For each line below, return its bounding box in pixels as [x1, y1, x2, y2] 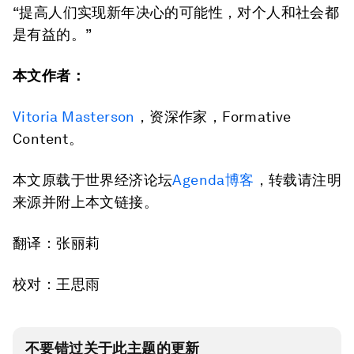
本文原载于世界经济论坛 [13, 171, 173, 188]
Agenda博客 [172, 171, 254, 188]
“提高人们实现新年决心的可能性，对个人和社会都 [13, 3, 340, 21]
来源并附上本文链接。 [13, 193, 158, 210]
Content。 [13, 130, 84, 147]
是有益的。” [13, 25, 92, 43]
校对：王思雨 [13, 275, 100, 292]
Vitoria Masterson [13, 107, 135, 125]
